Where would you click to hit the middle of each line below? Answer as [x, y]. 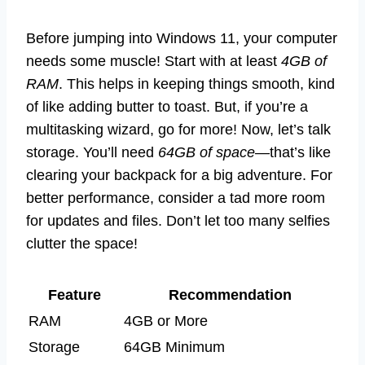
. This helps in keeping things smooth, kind [197, 84]
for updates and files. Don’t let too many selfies [178, 221]
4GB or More [166, 321]
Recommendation [230, 295]
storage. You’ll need [92, 153]
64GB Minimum [174, 347]
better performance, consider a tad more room [176, 198]
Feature [75, 295]
